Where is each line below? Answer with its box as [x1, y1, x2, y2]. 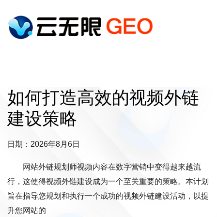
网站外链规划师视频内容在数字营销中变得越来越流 [23, 163, 201, 171]
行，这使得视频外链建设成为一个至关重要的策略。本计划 [7, 177, 209, 186]
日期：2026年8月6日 [7, 140, 80, 148]
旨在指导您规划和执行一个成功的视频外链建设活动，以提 [7, 192, 209, 200]
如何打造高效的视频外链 [7, 88, 199, 108]
